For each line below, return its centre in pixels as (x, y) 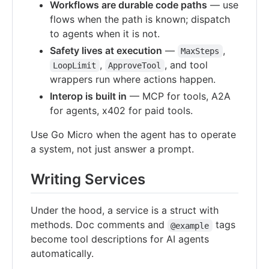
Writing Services (88, 180)
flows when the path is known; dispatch (140, 20)
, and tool (187, 65)
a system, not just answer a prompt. (112, 149)
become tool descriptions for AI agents (120, 239)
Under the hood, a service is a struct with (125, 210)
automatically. (62, 254)
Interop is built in (88, 96)
